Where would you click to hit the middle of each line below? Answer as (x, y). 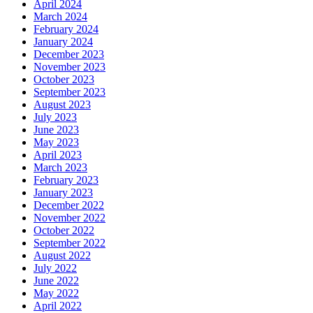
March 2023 (60, 168)
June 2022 (56, 281)
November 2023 (70, 67)
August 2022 (62, 256)
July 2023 (55, 117)
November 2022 (70, 218)
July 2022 (55, 268)
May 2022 (56, 293)
